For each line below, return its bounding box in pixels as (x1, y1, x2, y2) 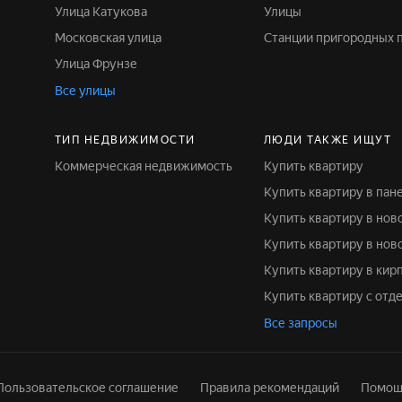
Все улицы (54, 83, 116, 98)
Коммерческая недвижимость (62, 159, 232, 173)
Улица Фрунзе (61, 57, 137, 71)
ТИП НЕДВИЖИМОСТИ (54, 134, 196, 146)
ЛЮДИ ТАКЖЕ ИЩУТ (263, 134, 392, 146)
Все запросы (263, 316, 337, 330)
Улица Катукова (61, 4, 147, 19)
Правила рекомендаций (200, 380, 339, 395)
